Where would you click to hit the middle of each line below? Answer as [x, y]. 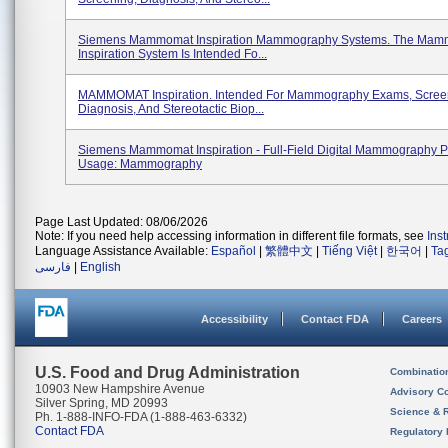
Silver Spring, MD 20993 [101, 403]
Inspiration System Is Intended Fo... [172, 54]
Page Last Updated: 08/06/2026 [121, 222]
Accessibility [234, 319]
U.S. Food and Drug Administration [167, 372]
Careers [422, 319]
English [100, 267]
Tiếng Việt [349, 251]
